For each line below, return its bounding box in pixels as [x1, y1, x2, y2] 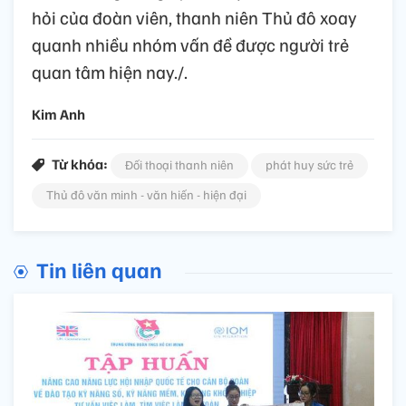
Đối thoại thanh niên [125, 156, 234, 172]
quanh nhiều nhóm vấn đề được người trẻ [32, 32, 349, 56]
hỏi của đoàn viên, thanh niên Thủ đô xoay [32, 5, 357, 29]
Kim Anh [32, 104, 85, 123]
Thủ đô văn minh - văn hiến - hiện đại [46, 186, 246, 202]
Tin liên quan [36, 255, 162, 283]
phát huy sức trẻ [266, 156, 353, 172]
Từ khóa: [52, 154, 108, 173]
